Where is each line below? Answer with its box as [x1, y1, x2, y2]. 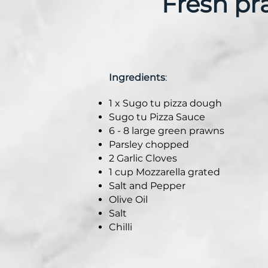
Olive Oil [109, 193, 148, 205]
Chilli [109, 221, 132, 233]
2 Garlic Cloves [109, 152, 177, 164]
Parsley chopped [109, 138, 189, 150]
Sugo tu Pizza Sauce [109, 111, 205, 123]
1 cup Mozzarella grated [109, 166, 220, 178]
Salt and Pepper [109, 179, 185, 191]
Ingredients [109, 71, 165, 83]
